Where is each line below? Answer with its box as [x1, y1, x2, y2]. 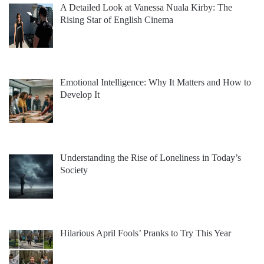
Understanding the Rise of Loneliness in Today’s [60, 153, 241, 163]
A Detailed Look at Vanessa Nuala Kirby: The [60, 2, 232, 12]
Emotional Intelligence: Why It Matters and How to [60, 77, 251, 88]
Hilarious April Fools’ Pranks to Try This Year [60, 228, 231, 239]
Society [60, 165, 88, 176]
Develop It [60, 90, 100, 100]
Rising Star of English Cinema [60, 14, 173, 25]
